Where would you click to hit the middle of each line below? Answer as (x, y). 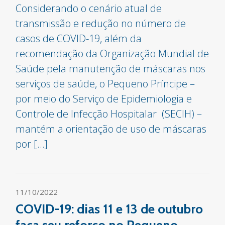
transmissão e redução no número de (101, 24)
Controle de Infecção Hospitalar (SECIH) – (109, 114)
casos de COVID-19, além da (79, 39)
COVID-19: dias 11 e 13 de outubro (109, 209)
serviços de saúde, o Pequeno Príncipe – (105, 84)
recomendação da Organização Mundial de (113, 54)
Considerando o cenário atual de (89, 9)
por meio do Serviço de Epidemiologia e (104, 99)
